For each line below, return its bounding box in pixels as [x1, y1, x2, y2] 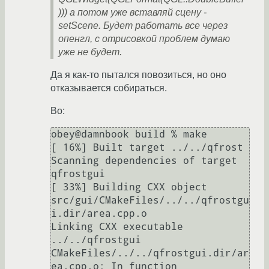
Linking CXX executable [51, 221, 183, 233]
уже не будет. [58, 47, 122, 58]
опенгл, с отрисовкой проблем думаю [58, 34, 230, 44]
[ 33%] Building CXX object [51, 181, 207, 193]
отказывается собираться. [50, 83, 167, 94]
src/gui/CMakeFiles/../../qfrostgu [51, 195, 249, 207]
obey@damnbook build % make [51, 128, 231, 141]
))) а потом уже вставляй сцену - [58, 7, 207, 18]
